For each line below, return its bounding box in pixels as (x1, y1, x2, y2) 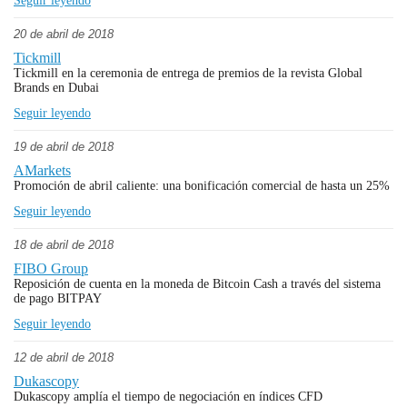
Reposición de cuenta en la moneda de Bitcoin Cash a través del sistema (14, 277, 381, 291)
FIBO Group (14, 261, 88, 276)
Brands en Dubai (14, 81, 99, 94)
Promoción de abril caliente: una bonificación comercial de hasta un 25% (14, 179, 390, 193)
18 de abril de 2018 (14, 238, 114, 252)
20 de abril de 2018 (14, 27, 114, 41)
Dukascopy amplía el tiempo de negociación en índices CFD (14, 390, 323, 403)
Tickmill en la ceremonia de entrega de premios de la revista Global (14, 66, 362, 80)
